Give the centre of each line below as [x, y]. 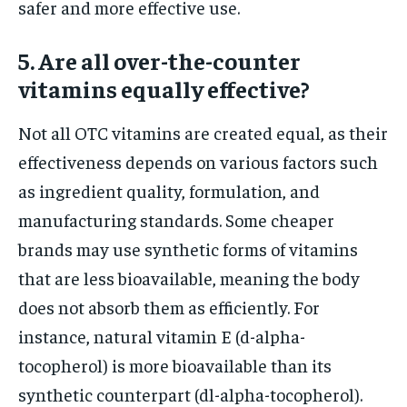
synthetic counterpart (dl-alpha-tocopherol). [190, 393]
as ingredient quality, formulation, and [169, 190]
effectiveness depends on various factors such [198, 161]
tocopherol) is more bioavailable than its [175, 364]
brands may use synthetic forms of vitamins [188, 248]
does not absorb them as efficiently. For [169, 306]
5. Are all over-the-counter [159, 60]
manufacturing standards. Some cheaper [176, 219]
